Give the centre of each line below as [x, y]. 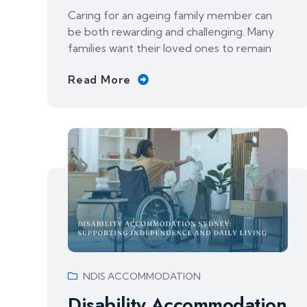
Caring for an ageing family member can [170, 15]
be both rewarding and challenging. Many [171, 31]
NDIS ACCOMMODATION [142, 276]
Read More [100, 79]
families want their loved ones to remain [170, 48]
